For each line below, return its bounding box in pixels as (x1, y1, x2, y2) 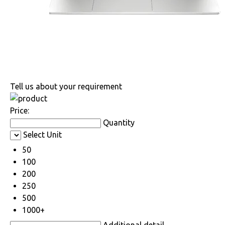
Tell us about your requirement (10, 81, 122, 91)
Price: (10, 105, 29, 115)
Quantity (103, 118, 135, 127)
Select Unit (23, 130, 62, 139)
